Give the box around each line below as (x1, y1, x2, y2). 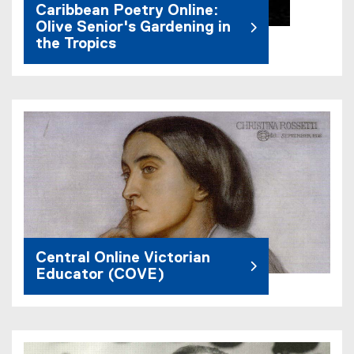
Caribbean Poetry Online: (36, 3, 218, 19)
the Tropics (36, 36, 116, 52)
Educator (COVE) (36, 267, 164, 283)
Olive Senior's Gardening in (36, 20, 231, 36)
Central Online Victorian (36, 250, 210, 266)
